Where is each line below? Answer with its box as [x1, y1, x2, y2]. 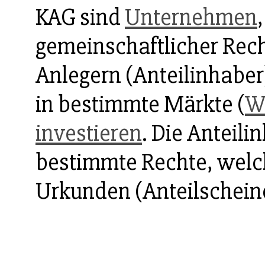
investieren [35, 119, 142, 148]
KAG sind [35, 3, 125, 33]
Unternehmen [125, 3, 257, 33]
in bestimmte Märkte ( [35, 90, 245, 119]
